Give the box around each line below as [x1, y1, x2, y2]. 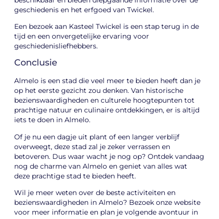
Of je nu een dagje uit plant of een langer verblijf [14, 132, 180, 141]
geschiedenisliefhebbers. [14, 42, 98, 50]
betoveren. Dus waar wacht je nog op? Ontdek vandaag [14, 152, 205, 160]
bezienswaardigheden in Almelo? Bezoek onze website [14, 198, 201, 207]
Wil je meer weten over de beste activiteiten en [14, 189, 176, 197]
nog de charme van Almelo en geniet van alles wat [14, 162, 188, 170]
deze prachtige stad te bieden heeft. [14, 172, 136, 180]
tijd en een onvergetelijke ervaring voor [14, 32, 150, 40]
